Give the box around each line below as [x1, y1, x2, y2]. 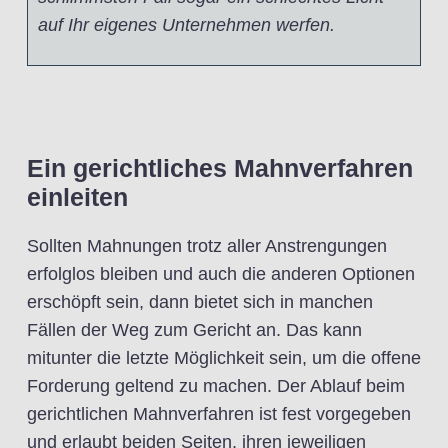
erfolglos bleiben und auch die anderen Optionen [27, 264, 415, 284]
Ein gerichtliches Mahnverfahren [27, 154, 413, 182]
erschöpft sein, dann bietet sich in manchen [27, 292, 373, 312]
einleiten [27, 183, 128, 211]
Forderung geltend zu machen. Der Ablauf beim [27, 376, 405, 396]
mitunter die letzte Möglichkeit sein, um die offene [27, 348, 421, 368]
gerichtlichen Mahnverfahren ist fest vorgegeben [27, 404, 411, 424]
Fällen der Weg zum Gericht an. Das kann [27, 320, 362, 340]
